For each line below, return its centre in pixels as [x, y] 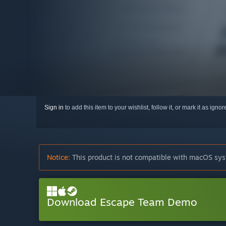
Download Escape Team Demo [122, 202]
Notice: [59, 157]
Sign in [54, 108]
